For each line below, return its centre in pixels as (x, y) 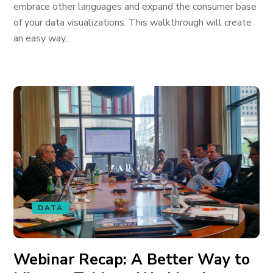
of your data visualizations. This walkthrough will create (133, 23)
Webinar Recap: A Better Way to (132, 260)
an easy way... (42, 38)
